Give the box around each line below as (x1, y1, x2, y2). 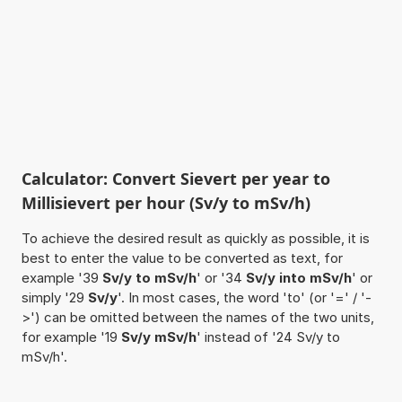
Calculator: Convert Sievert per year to (21, 167, 330, 189)
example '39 (21, 268, 102, 286)
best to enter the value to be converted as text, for (21, 249, 343, 267)
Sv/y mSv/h (120, 328, 197, 345)
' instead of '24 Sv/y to (196, 328, 340, 345)
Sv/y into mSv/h (245, 268, 352, 286)
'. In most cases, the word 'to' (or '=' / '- (117, 288, 371, 306)
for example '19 (21, 328, 121, 345)
